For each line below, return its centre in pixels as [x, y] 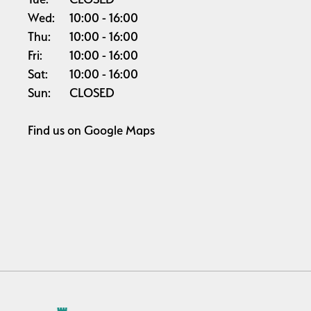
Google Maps [119, 130]
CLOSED [92, 92]
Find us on [56, 130]
